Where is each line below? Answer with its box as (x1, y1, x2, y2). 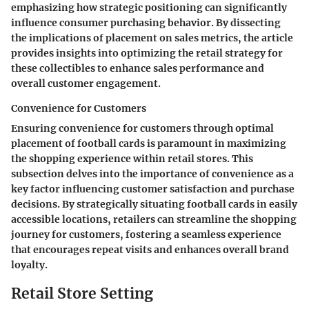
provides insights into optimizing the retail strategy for (11, 47, 283, 60)
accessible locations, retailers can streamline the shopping (11, 213, 297, 226)
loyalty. (11, 259, 48, 272)
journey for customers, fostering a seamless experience (11, 228, 281, 241)
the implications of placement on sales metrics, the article (11, 32, 293, 45)
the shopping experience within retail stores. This (11, 152, 253, 166)
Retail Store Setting (11, 284, 153, 303)
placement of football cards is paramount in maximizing (11, 137, 286, 150)
